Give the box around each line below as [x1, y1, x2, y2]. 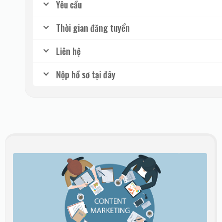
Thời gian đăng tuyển [56, 21, 130, 35]
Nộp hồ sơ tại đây [56, 68, 115, 81]
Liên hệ [56, 45, 81, 58]
